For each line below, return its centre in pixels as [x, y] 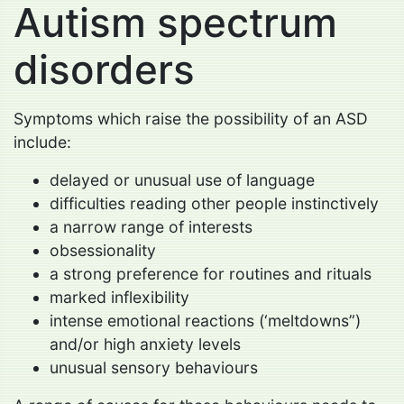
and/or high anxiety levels [145, 344]
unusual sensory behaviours [154, 367]
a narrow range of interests [151, 226]
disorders [104, 69]
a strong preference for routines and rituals [211, 273]
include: [42, 142]
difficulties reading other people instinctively [214, 203]
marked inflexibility [119, 297]
